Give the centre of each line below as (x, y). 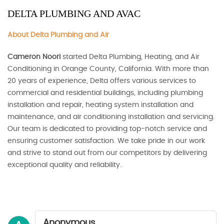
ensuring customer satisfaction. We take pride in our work (106, 141)
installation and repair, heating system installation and (100, 105)
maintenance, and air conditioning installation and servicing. (111, 117)
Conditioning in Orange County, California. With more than (108, 69)
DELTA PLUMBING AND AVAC (74, 13)
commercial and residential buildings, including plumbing (105, 93)
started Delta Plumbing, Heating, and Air (130, 57)
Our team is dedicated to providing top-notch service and (107, 129)
